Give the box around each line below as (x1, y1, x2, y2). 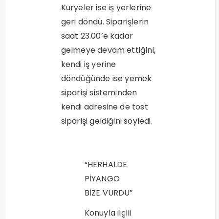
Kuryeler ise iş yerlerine (61, 2, 152, 14)
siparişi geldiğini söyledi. (61, 115, 153, 127)
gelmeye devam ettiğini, (61, 44, 156, 56)
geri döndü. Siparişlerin (61, 16, 149, 28)
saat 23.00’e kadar (61, 30, 133, 42)
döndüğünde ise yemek (61, 73, 152, 85)
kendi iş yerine (61, 59, 116, 70)
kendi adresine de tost (61, 101, 148, 113)
